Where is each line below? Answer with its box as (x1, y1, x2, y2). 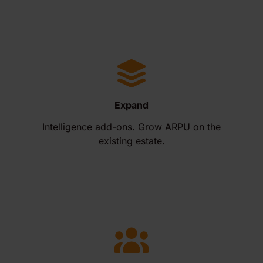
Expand (114, 99, 149, 111)
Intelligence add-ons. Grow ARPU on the (42, 121, 221, 133)
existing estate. (98, 135, 165, 147)
